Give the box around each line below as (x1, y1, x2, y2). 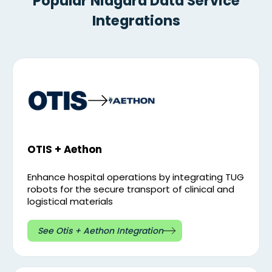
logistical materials (27, 195, 113, 208)
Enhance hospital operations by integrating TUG (27, 171, 244, 184)
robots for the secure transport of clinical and (27, 183, 234, 196)
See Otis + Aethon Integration (38, 225, 163, 237)
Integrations (92, 11, 180, 31)
